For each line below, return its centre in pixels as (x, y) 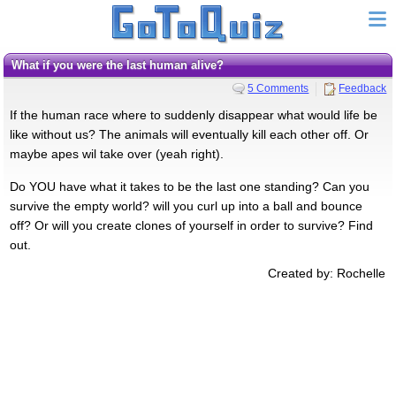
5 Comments (278, 88)
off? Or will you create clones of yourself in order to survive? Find (191, 225)
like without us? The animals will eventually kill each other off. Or (189, 134)
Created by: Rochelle (327, 273)
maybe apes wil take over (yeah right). (116, 153)
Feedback (363, 88)
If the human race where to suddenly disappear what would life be (193, 114)
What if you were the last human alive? (122, 65)
